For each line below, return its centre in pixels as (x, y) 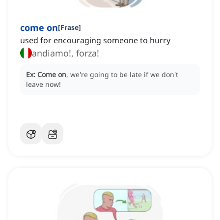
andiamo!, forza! (66, 53)
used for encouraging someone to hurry (95, 41)
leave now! (43, 84)
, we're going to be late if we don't (122, 75)
